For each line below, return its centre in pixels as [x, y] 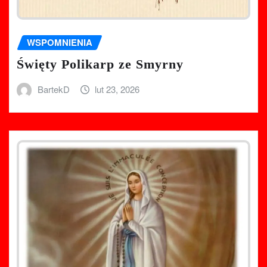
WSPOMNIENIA [60, 43]
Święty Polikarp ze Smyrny [100, 64]
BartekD [53, 89]
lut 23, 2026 [117, 89]
